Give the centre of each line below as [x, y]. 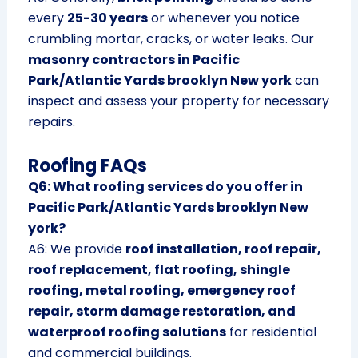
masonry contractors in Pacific [133, 60]
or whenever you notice [223, 18]
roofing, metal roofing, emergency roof [161, 291]
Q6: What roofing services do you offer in [165, 187]
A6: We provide [76, 249]
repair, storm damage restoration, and [161, 312]
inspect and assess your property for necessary [178, 101]
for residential [271, 332]
